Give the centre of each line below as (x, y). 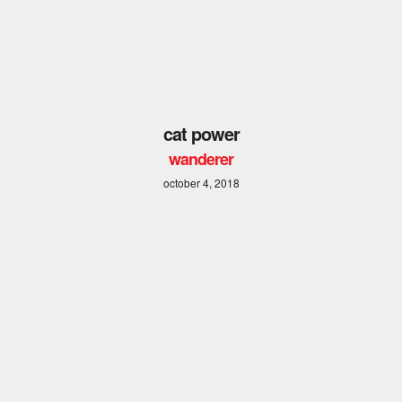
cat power (201, 134)
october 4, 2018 (201, 183)
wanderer (201, 159)
